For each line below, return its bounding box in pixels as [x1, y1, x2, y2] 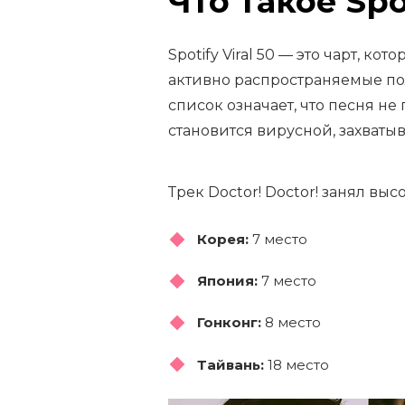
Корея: [197, 231, 249, 248]
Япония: [197, 272, 258, 290]
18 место [264, 355, 329, 373]
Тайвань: [197, 355, 264, 373]
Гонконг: [197, 314, 261, 332]
